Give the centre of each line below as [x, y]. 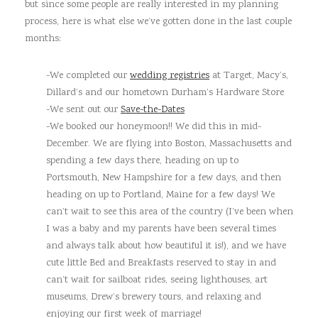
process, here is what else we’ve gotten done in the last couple [158, 22]
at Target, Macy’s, [249, 76]
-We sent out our [83, 110]
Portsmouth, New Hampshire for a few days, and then [164, 178]
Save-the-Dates [153, 110]
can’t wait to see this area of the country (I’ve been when [170, 212]
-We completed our [88, 76]
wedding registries [170, 76]
